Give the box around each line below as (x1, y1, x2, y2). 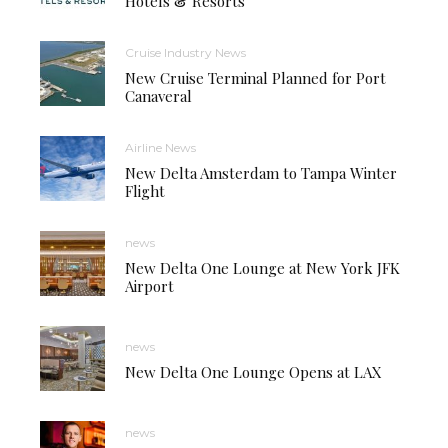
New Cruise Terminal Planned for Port (125, 67, 386, 88)
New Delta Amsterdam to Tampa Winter (125, 162, 397, 183)
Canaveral (125, 85, 192, 106)
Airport (125, 275, 174, 296)
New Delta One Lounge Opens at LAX (125, 361, 382, 382)
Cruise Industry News (125, 44, 246, 60)
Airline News (125, 139, 196, 155)
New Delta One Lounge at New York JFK (125, 257, 400, 278)
